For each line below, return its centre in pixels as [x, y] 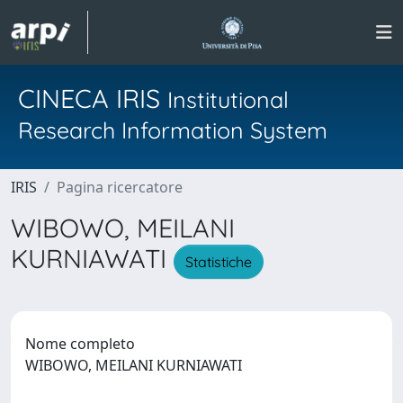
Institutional [228, 99]
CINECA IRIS [93, 98]
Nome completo [80, 343]
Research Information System [173, 130]
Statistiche [219, 261]
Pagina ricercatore [120, 187]
